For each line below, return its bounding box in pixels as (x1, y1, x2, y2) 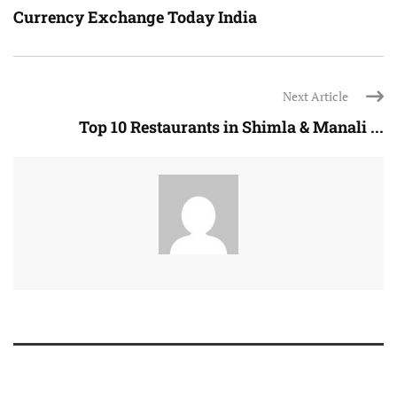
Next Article (283, 88, 348, 105)
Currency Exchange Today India (13, 6, 257, 27)
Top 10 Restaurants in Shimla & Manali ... (79, 116, 384, 137)
